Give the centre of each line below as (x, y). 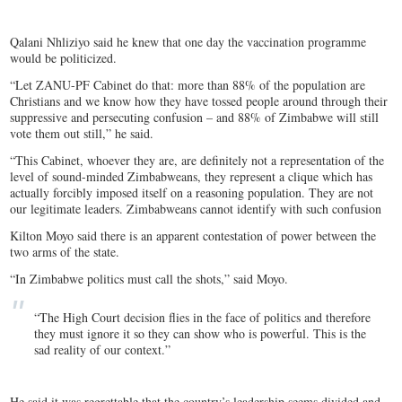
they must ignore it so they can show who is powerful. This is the (201, 334)
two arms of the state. (65, 252)
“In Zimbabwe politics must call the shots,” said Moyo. (149, 279)
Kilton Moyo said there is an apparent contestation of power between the (193, 236)
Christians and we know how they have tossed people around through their (199, 101)
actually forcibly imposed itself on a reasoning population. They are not (192, 193)
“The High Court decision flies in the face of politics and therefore (203, 318)
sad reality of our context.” (103, 350)
